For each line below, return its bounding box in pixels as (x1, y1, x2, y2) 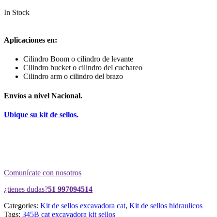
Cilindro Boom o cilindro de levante (23, 55, 133, 63)
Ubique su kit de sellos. (4, 110, 78, 119)
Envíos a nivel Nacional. (4, 91, 82, 100)
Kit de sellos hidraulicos (129, 201, 202, 210)
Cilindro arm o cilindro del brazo (23, 72, 123, 81)
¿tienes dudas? (4, 185, 48, 193)
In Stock (4, 8, 30, 16)
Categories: (4, 201, 40, 210)
